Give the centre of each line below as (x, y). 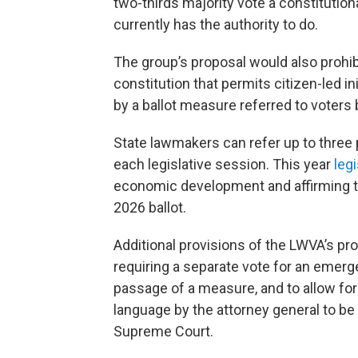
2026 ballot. (150, 207)
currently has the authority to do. (216, 24)
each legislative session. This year (224, 164)
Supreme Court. (163, 331)
